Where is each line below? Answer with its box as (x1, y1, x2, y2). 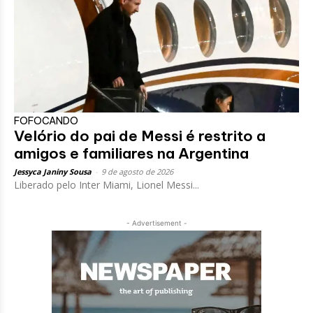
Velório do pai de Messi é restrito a (14, 126, 265, 145)
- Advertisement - (126, 218, 187, 227)
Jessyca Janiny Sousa (14, 166, 92, 177)
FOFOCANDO (14, 114, 78, 127)
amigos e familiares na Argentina (14, 143, 249, 163)
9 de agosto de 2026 (101, 166, 173, 177)
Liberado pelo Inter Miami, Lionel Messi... (14, 177, 199, 191)
